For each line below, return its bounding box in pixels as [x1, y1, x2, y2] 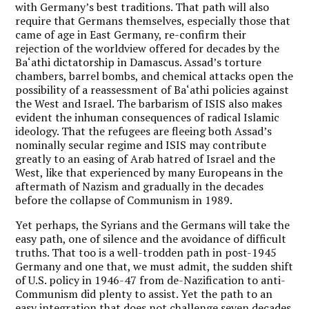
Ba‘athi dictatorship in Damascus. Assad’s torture [15, 54, 262, 70]
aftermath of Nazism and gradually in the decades [15, 178, 264, 194]
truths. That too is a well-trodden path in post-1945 [15, 244, 277, 260]
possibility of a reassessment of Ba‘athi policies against [15, 81, 290, 97]
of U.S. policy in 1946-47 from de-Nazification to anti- [15, 272, 286, 288]
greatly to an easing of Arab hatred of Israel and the [15, 150, 276, 166]
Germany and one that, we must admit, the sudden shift [15, 258, 294, 274]
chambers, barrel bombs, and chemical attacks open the [15, 68, 294, 83]
